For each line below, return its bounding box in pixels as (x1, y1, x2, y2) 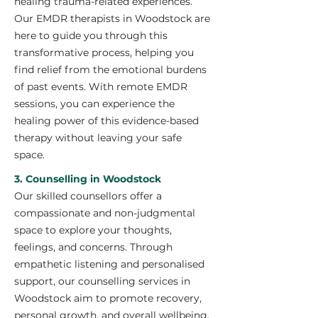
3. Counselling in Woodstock (14, 172, 161, 185)
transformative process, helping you (14, 46, 194, 59)
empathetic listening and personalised (14, 258, 204, 270)
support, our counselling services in (14, 275, 190, 287)
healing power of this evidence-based (14, 114, 199, 127)
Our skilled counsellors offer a (14, 190, 162, 202)
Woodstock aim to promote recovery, (14, 292, 202, 305)
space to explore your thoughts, (14, 224, 172, 236)
